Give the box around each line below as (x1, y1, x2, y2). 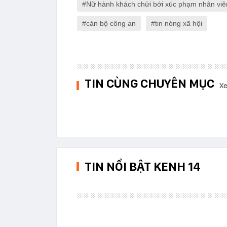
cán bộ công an (86, 19, 136, 28)
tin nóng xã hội (155, 19, 202, 28)
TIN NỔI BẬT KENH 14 (85, 159, 201, 174)
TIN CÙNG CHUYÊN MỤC (85, 76, 214, 91)
